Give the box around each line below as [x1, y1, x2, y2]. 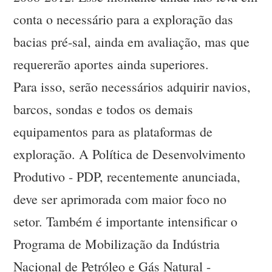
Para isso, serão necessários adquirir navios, [13, 78, 251, 96]
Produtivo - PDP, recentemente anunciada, [13, 168, 241, 186]
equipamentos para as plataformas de [13, 123, 213, 141]
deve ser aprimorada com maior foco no [13, 190, 227, 208]
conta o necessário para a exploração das [13, 10, 234, 29]
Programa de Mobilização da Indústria [13, 235, 220, 253]
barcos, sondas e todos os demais [13, 100, 194, 118]
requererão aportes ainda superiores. [13, 55, 209, 73]
